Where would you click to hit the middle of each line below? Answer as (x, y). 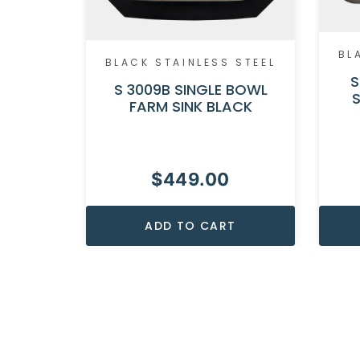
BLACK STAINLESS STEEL (190, 63)
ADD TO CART (190, 226)
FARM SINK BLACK (190, 107)
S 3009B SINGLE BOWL (190, 90)
